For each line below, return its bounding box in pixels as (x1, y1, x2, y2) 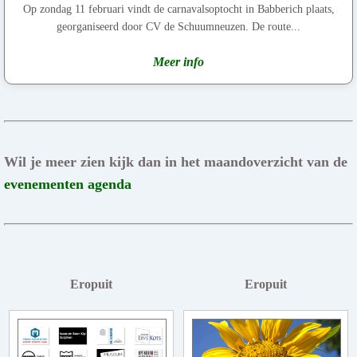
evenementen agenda (4, 175, 131, 192)
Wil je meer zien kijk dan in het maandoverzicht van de (4, 153, 347, 170)
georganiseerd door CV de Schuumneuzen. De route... (57, 20, 300, 33)
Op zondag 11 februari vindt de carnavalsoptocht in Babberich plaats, (22, 2, 335, 15)
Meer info (153, 54, 204, 69)
